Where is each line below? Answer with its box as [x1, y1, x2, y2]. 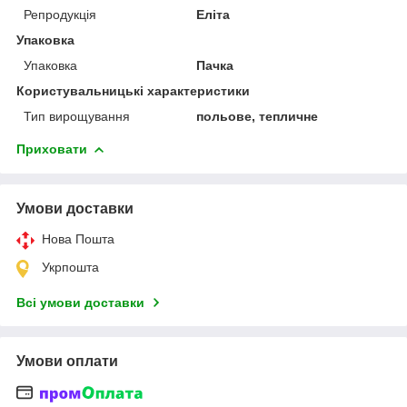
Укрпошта [42, 259, 99, 274]
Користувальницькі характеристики [16, 83, 250, 98]
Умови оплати [16, 352, 118, 369]
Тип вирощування [24, 108, 130, 124]
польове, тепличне [196, 108, 319, 124]
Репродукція [24, 6, 96, 22]
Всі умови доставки [16, 294, 144, 310]
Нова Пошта [42, 231, 114, 246]
